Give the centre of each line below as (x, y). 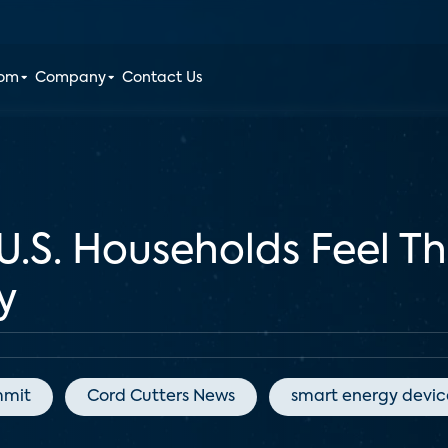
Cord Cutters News (161, 397)
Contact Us (163, 78)
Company (71, 78)
